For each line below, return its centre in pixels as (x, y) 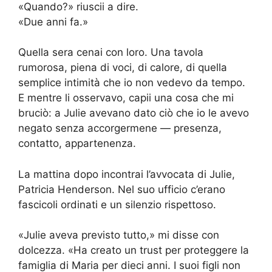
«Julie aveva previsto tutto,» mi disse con (119, 235)
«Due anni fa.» (53, 22)
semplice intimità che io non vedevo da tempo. (132, 83)
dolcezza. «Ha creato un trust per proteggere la (134, 250)
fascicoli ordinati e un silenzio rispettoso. (117, 204)
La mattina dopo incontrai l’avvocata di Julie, (127, 174)
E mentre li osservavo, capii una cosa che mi (126, 98)
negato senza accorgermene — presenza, (120, 128)
